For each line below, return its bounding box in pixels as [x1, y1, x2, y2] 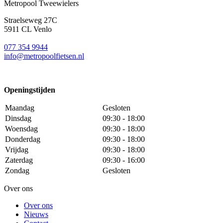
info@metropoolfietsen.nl [4, 51, 84, 60]
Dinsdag [5, 113, 31, 122]
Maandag [5, 103, 34, 112]
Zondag [5, 166, 29, 175]
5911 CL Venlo [4, 24, 52, 33]
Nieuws [24, 210, 48, 219]
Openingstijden [4, 85, 55, 94]
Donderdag [5, 134, 40, 143]
